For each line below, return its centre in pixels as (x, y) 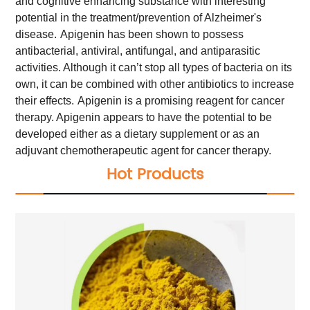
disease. (36, 34)
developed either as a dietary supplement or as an (138, 134)
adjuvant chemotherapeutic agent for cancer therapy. (144, 150)
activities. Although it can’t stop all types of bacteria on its (154, 67)
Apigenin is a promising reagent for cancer (181, 100)
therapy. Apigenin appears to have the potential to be (144, 117)
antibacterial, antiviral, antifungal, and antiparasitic (138, 51)
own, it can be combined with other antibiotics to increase (155, 84)
